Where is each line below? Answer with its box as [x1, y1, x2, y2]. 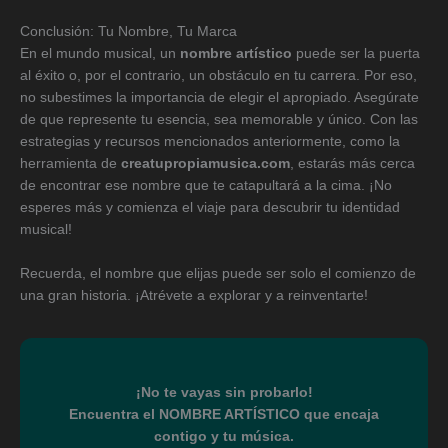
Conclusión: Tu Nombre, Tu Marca [20, 24, 237, 40]
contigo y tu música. [154, 429, 294, 445]
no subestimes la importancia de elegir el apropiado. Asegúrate [20, 90, 419, 106]
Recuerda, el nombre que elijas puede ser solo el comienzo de [20, 266, 416, 282]
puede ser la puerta [292, 46, 420, 62]
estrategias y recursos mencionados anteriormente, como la [20, 134, 400, 150]
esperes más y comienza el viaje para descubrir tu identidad [20, 200, 400, 216]
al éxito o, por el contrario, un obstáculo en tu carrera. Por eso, [20, 68, 417, 84]
